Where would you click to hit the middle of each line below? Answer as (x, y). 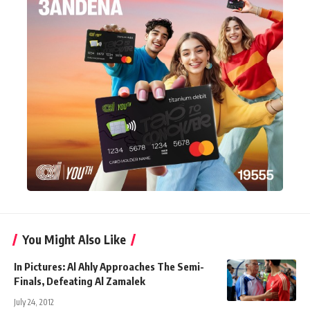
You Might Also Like (74, 239)
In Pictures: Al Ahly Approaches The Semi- (109, 266)
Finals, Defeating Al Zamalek (80, 281)
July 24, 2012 (34, 302)
